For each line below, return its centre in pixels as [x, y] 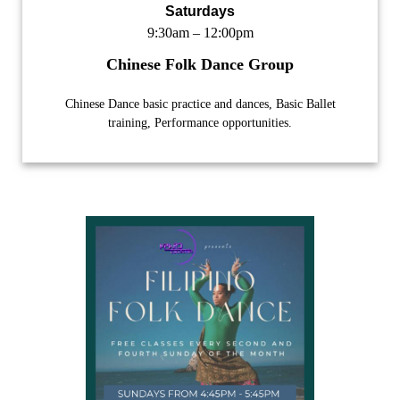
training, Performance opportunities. [200, 123]
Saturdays [200, 12]
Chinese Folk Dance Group [200, 65]
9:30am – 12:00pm [200, 33]
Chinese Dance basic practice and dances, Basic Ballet [200, 104]
